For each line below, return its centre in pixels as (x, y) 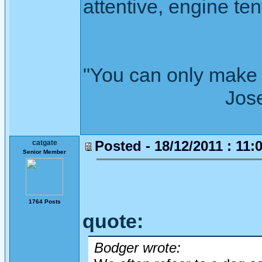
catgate (44, 143)
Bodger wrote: (137, 248)
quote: (113, 221)
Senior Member (44, 152)
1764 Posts (44, 201)
